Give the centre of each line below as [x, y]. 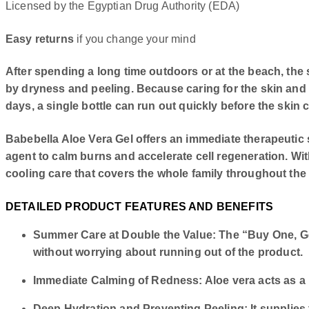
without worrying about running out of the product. [168, 252]
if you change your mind [134, 39]
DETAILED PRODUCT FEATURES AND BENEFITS [140, 207]
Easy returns [40, 39]
